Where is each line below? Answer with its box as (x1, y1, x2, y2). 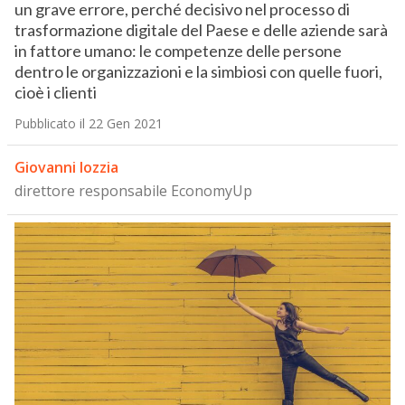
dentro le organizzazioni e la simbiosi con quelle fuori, (14, 61, 382, 82)
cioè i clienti (14, 82, 97, 103)
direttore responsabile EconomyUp (14, 181, 252, 202)
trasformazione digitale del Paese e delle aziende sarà (14, 20, 388, 41)
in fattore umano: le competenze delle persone (14, 41, 342, 61)
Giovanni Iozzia (14, 157, 118, 178)
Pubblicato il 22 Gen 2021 (14, 115, 163, 133)
